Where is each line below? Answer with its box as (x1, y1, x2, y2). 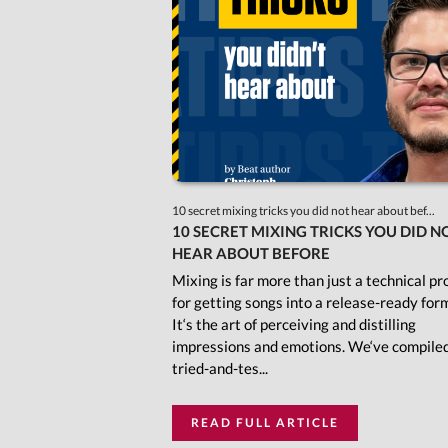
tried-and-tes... (172, 359, 268, 378)
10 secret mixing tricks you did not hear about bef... (172, 203, 437, 219)
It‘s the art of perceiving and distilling (172, 315, 416, 334)
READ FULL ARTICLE (191, 415, 339, 431)
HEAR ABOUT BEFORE (172, 244, 330, 263)
